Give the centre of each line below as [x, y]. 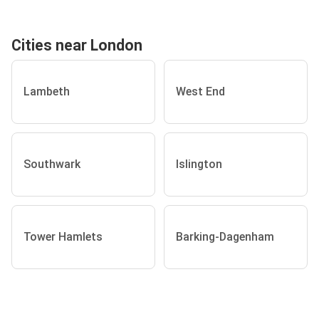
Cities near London [77, 45]
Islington [199, 164]
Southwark [52, 164]
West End [200, 92]
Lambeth [47, 92]
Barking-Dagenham [225, 237]
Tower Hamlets [63, 237]
